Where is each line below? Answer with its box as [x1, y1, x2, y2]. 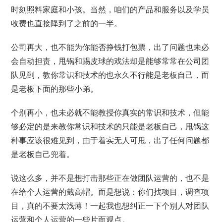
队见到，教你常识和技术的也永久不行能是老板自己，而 [11, 71, 210, 79]
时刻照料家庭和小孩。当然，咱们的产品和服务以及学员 [11, 5, 210, 14]
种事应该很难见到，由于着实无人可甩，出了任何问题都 [11, 136, 210, 145]
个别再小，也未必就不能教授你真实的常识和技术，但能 [11, 109, 210, 117]
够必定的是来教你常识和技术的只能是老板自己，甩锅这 [11, 122, 210, 131]
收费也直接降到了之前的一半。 [11, 19, 122, 28]
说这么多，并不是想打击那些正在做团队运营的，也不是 [11, 174, 210, 182]
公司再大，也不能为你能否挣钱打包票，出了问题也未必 [11, 43, 210, 52]
